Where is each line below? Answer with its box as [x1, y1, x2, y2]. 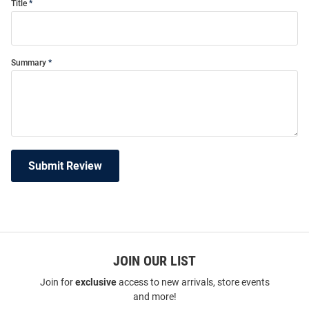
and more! [132, 291, 177, 303]
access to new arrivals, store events [116, 277, 270, 288]
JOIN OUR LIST [113, 252, 196, 270]
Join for [39, 277, 75, 288]
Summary [11, 58, 46, 68]
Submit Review [28, 159, 102, 173]
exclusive [74, 277, 117, 288]
